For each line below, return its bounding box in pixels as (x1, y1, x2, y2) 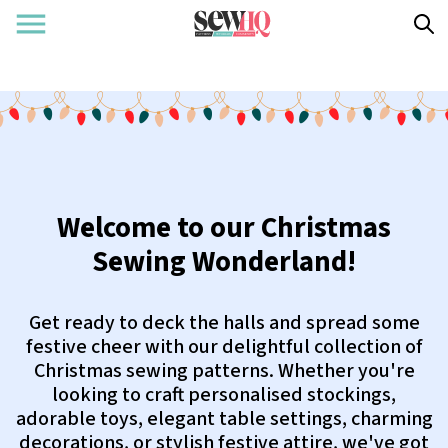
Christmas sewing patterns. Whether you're (33, 357, 415, 385)
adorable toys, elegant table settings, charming (15, 405, 433, 433)
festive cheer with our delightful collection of (25, 333, 423, 361)
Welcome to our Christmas (57, 208, 391, 248)
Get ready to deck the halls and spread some (28, 309, 420, 337)
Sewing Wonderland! (92, 242, 356, 282)
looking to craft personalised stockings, (52, 381, 396, 409)
